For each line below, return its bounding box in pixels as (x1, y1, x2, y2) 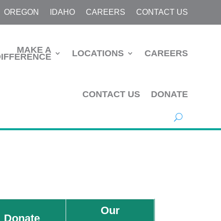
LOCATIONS (72, 48, 124, 59)
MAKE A (16, 45, 51, 55)
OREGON (3, 8, 39, 16)
